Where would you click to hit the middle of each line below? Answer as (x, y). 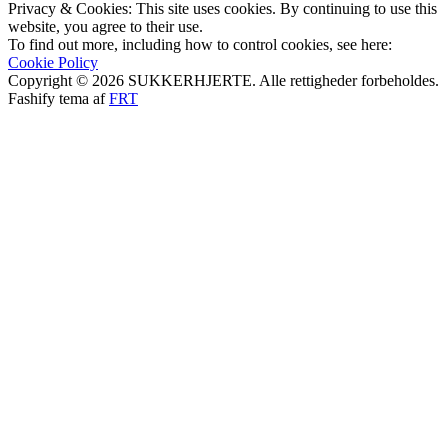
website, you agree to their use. (105, 27)
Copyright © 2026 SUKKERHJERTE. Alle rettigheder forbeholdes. (223, 81)
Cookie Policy (53, 63)
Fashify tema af (58, 99)
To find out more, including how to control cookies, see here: (200, 45)
